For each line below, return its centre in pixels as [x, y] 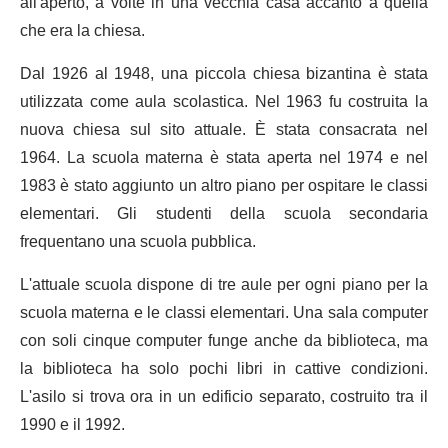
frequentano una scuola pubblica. [138, 242]
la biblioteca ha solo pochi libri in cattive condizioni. [224, 369]
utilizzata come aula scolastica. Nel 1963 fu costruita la [224, 102]
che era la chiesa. [82, 31]
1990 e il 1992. [72, 425]
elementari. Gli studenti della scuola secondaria [224, 214]
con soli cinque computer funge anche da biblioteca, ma [224, 341]
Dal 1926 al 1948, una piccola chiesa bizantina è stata [224, 74]
